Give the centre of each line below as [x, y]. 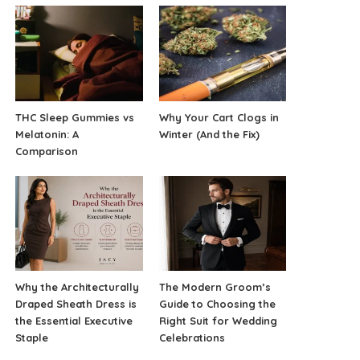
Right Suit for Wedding [218, 321]
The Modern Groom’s [215, 287]
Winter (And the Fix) [209, 134]
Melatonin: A [47, 134]
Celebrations [192, 338]
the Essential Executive [74, 321]
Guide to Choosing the [217, 304]
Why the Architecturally [78, 287]
